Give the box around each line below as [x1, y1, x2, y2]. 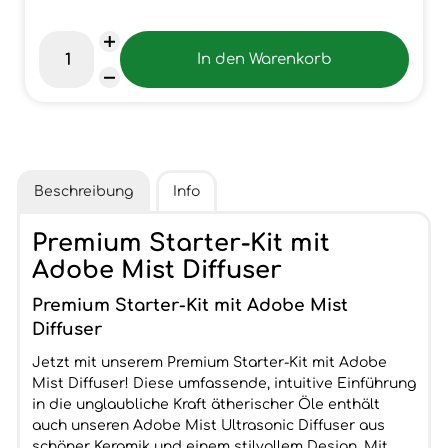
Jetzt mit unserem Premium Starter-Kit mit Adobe [31, 355, 387, 370]
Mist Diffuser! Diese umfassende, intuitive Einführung [31, 376, 416, 391]
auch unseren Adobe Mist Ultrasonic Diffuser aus [31, 418, 385, 433]
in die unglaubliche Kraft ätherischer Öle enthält [31, 397, 380, 412]
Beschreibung [33, 184, 133, 199]
